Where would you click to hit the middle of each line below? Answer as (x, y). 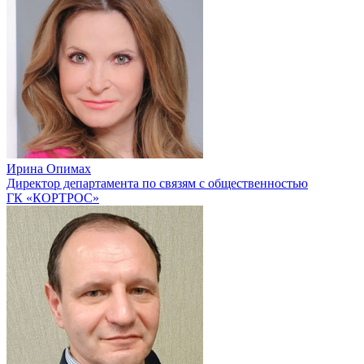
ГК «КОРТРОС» (53, 197)
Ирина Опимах (49, 168)
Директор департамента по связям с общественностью (157, 183)
